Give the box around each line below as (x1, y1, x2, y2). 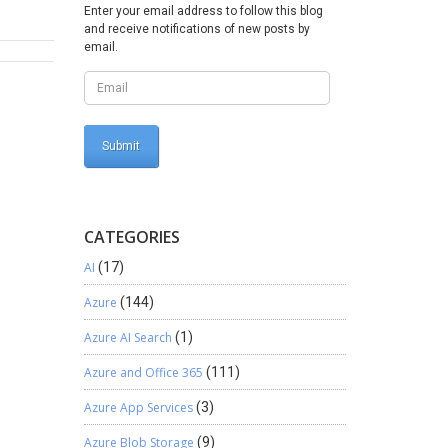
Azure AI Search (83, 329, 172, 346)
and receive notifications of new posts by (83, 22, 310, 36)
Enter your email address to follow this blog (83, 4, 323, 18)
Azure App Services (83, 399, 193, 416)
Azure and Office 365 (83, 364, 203, 381)
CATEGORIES (83, 226, 180, 248)
